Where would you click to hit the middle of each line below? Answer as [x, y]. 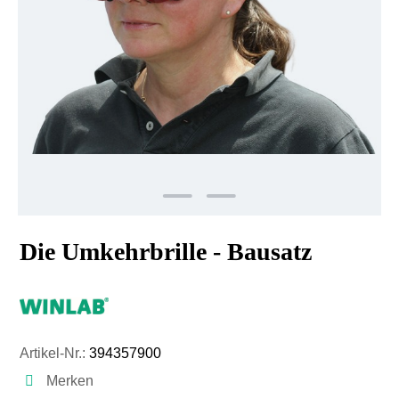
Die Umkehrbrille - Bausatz [166, 252]
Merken [70, 381]
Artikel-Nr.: [54, 353]
